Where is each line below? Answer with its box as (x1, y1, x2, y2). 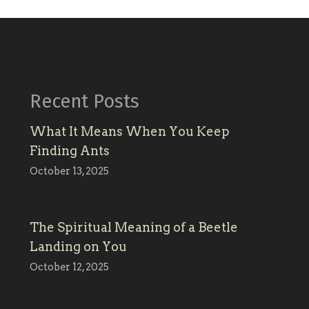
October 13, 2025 (30, 165, 110, 178)
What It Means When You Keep (30, 124, 230, 139)
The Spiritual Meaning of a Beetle (30, 220, 239, 235)
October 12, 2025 (30, 261, 110, 274)
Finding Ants (30, 143, 110, 159)
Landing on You (30, 239, 128, 255)
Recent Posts (30, 90, 140, 112)
